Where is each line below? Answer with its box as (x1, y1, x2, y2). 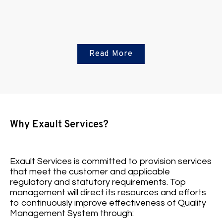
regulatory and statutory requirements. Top (10, 177, 186, 187)
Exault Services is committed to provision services (10, 157, 212, 166)
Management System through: (10, 209, 134, 219)
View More (94, 137, 128, 145)
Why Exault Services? (10, 118, 109, 132)
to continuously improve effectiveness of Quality (10, 198, 206, 208)
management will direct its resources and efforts (10, 188, 206, 198)
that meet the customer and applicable (10, 167, 170, 177)
